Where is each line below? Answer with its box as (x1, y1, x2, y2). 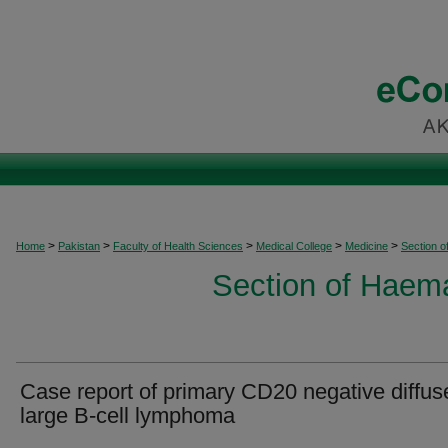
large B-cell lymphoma (20, 403, 235, 428)
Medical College (256, 240, 332, 252)
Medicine (345, 240, 388, 252)
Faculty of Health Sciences (113, 240, 243, 252)
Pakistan (58, 240, 100, 252)
